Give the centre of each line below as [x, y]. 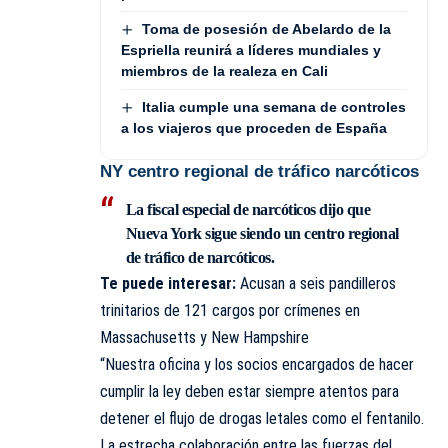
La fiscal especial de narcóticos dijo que [247, 210]
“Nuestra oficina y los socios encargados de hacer [257, 365]
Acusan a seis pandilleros [318, 284]
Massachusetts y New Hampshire [204, 338]
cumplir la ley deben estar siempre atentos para [249, 392]
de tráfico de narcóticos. [199, 258]
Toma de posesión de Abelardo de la [266, 28]
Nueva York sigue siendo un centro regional [262, 234]
